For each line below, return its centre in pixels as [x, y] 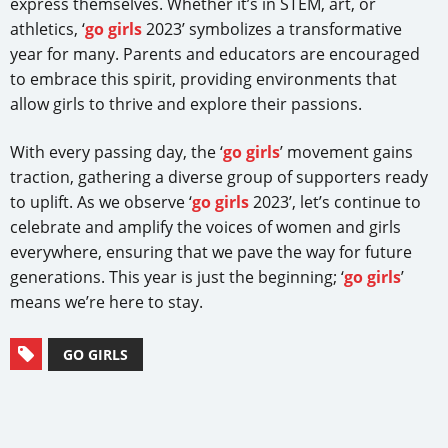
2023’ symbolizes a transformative [272, 28]
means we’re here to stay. [106, 301]
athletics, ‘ [47, 28]
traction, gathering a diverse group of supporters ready [219, 176]
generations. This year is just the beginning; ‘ [177, 276]
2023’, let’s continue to [335, 201]
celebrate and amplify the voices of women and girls [205, 226]
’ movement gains [346, 151]
